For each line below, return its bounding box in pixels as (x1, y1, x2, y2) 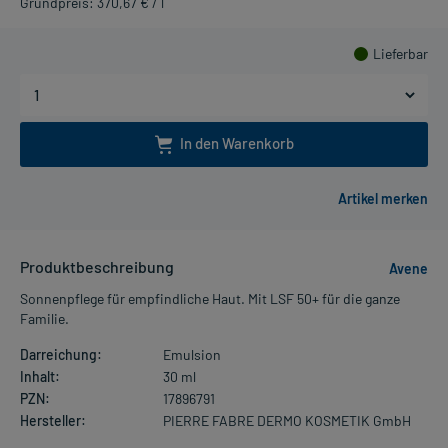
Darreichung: (20, 346, 102, 364)
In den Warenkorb (179, 133, 294, 152)
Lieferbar (373, 44, 428, 62)
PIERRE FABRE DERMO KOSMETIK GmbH (162, 412, 411, 430)
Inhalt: (20, 368, 60, 386)
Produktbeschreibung (20, 257, 174, 277)
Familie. (20, 310, 69, 328)
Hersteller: (20, 412, 86, 430)
